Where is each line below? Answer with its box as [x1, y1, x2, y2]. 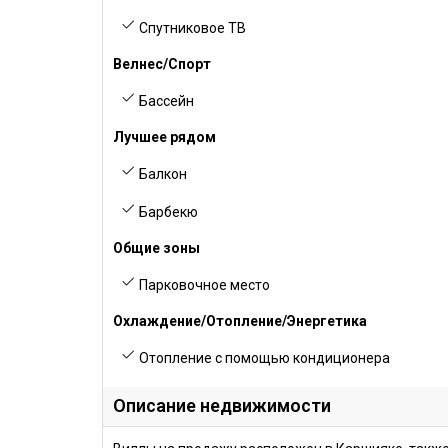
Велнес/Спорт [113, 56, 211, 72]
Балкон [136, 166, 187, 182]
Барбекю [136, 204, 198, 220]
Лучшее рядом [113, 129, 216, 145]
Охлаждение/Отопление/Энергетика [113, 313, 367, 329]
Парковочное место [136, 277, 270, 293]
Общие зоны [113, 240, 200, 256]
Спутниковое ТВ [136, 20, 246, 36]
